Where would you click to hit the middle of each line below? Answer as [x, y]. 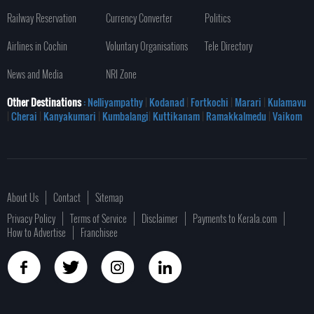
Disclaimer [160, 218]
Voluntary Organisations [147, 46]
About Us [23, 197]
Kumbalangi [124, 116]
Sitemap [109, 197]
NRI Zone [122, 74]
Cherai [25, 116]
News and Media [35, 74]
